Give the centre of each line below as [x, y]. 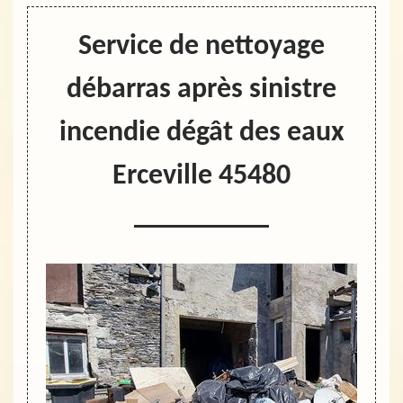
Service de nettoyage [201, 47]
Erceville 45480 [201, 176]
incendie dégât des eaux [201, 133]
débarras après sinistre [201, 90]
